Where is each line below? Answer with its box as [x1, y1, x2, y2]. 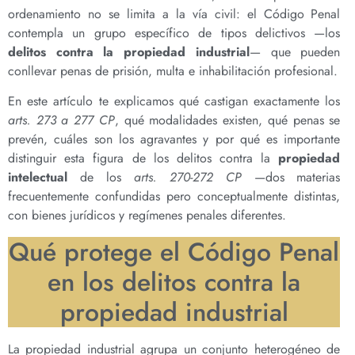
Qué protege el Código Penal [9, 233, 340, 270]
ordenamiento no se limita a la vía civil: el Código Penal [8, 4, 341, 23]
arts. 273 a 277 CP [8, 111, 115, 130]
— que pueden [249, 42, 341, 61]
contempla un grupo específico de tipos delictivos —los [8, 23, 341, 42]
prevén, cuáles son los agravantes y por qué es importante [8, 130, 341, 149]
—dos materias [241, 168, 341, 187]
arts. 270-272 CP [133, 168, 242, 187]
